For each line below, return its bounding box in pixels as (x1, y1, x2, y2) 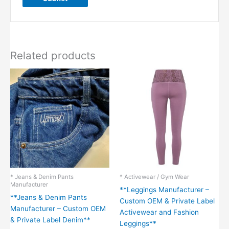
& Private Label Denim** (10, 216, 90, 224)
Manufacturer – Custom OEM (10, 204, 106, 213)
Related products (10, 49, 96, 62)
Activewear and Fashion (120, 208, 199, 217)
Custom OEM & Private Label (120, 197, 215, 205)
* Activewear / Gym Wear (120, 173, 189, 181)
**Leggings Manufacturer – (120, 186, 209, 194)
